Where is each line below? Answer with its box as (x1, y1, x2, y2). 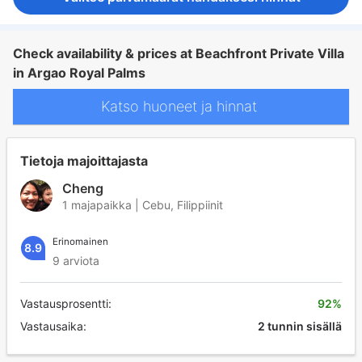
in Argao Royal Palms (13, 64, 145, 81)
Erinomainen (53, 235, 108, 247)
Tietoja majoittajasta (20, 152, 148, 169)
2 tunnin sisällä (257, 318, 342, 333)
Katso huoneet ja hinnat (101, 98, 261, 116)
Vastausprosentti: (20, 296, 112, 310)
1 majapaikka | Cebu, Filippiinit (62, 197, 223, 212)
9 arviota (53, 253, 99, 267)
